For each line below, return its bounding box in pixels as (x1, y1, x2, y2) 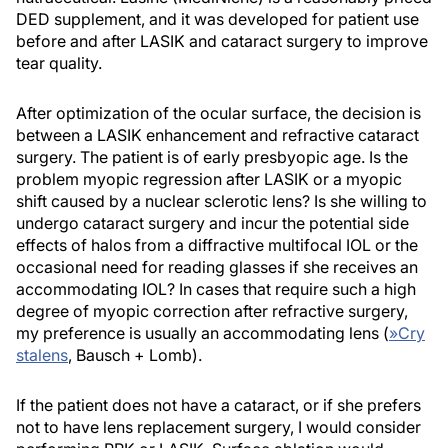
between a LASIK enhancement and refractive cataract (16, 125, 419, 146)
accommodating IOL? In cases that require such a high (16, 279, 416, 300)
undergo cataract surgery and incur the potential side (16, 213, 409, 234)
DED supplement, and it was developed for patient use (16, 9, 419, 30)
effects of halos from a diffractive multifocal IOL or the (16, 235, 418, 256)
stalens (16, 345, 68, 366)
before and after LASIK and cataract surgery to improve (16, 31, 428, 52)
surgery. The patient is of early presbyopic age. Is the (16, 147, 408, 168)
